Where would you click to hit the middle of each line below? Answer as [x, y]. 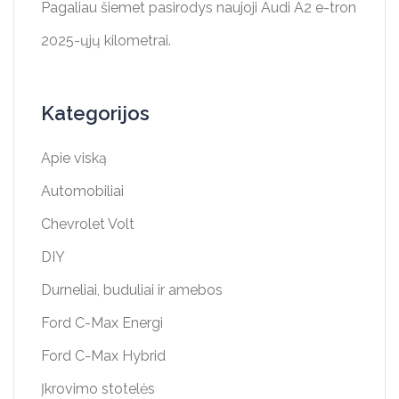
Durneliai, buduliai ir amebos [132, 290]
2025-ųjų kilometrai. [106, 41]
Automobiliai [82, 191]
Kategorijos [95, 114]
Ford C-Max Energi [102, 323]
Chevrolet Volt [88, 224]
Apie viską [74, 159]
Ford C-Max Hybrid [103, 356]
